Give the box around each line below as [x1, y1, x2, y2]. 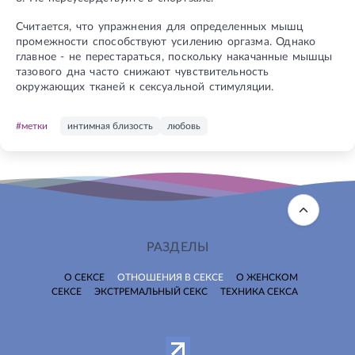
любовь [167, 120, 200, 131]
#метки [16, 120, 48, 131]
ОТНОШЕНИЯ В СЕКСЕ [116, 272, 223, 282]
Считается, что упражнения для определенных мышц [16, 21, 303, 32]
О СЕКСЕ [63, 272, 105, 282]
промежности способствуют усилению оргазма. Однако [16, 36, 316, 48]
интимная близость [67, 120, 153, 131]
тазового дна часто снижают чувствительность [16, 66, 269, 78]
